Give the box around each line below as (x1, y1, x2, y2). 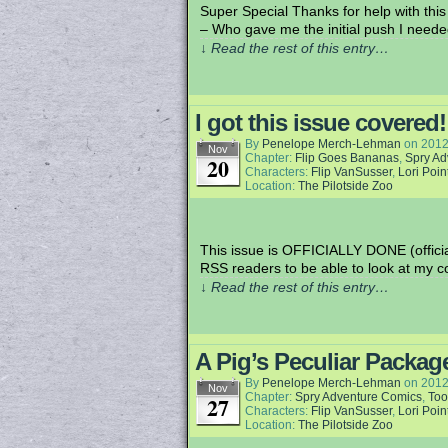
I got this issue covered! (195, 109, 446, 136)
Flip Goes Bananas (295, 151, 399, 165)
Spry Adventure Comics (295, 390, 422, 404)
